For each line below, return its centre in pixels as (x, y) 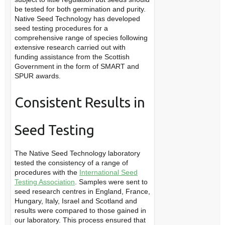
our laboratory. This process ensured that (80, 220)
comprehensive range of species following (81, 38)
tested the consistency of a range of (71, 163)
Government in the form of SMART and (77, 66)
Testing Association (44, 182)
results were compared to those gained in (80, 210)
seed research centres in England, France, (82, 191)
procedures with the (47, 172)
